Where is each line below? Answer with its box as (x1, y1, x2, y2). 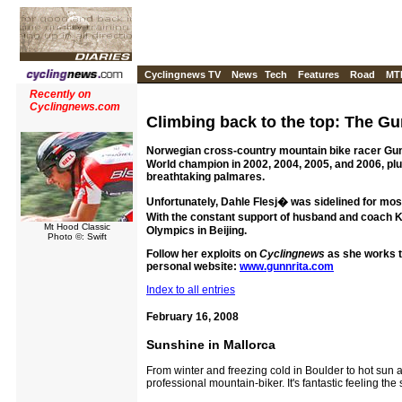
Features (298, 69, 339, 80)
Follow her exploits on (146, 248, 259, 261)
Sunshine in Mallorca (146, 337, 275, 352)
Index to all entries (146, 284, 235, 297)
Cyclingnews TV (144, 69, 221, 80)
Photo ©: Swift (47, 232, 107, 241)
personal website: (146, 260, 240, 274)
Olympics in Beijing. (146, 224, 247, 238)
